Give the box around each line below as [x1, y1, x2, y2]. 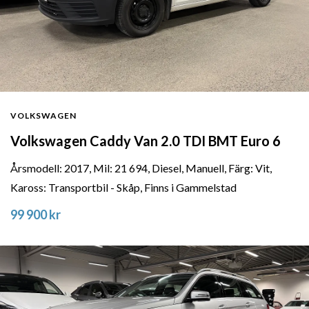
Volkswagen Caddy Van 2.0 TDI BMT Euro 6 [10, 132, 281, 150]
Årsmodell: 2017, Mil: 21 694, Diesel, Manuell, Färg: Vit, [10, 161, 272, 175]
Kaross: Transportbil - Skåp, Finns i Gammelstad [10, 181, 237, 195]
